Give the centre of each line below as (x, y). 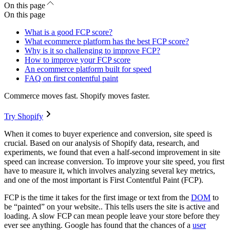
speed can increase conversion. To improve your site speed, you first (114, 162)
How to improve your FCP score (78, 60)
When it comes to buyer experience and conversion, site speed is (108, 134)
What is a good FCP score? (69, 32)
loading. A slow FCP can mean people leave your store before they (112, 216)
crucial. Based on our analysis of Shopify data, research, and (102, 143)
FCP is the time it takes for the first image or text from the (98, 198)
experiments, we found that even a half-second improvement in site (112, 152)
